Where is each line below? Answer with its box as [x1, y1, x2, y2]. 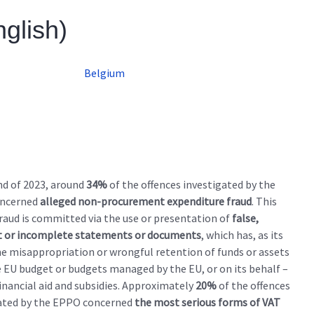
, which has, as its [201, 227, 283, 242]
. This [252, 193, 277, 208]
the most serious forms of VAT [135, 294, 280, 309]
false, [232, 210, 259, 225]
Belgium [84, 65, 125, 80]
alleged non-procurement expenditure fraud [40, 193, 252, 208]
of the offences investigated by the [107, 177, 275, 191]
